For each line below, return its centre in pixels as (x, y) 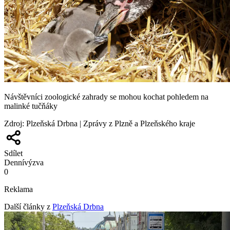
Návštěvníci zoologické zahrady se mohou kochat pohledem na (106, 97)
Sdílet (13, 154)
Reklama (18, 189)
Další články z (27, 207)
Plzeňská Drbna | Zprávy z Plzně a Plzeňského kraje (111, 124)
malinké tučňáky (31, 106)
